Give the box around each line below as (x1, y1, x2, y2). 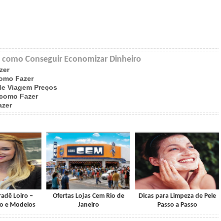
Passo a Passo (157, 201, 197, 209)
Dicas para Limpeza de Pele (138, 192, 216, 200)
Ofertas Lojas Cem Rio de (52, 192, 124, 200)
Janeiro (77, 201, 99, 209)
